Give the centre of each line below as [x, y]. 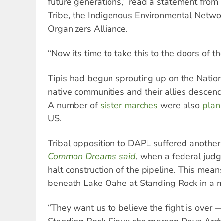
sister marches [129, 105]
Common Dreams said [92, 157]
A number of [74, 105]
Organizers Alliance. [88, 28]
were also [180, 105]
